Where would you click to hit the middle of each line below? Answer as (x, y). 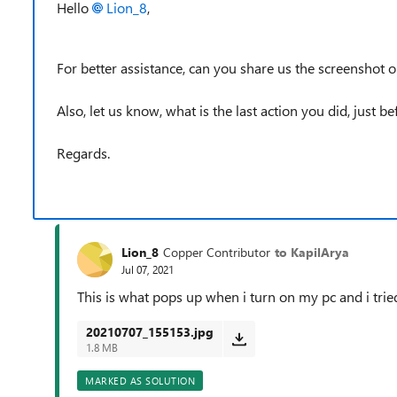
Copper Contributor (217, 252)
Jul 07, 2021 (148, 269)
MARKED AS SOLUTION (140, 381)
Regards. (83, 153)
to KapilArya (312, 252)
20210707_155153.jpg (150, 332)
